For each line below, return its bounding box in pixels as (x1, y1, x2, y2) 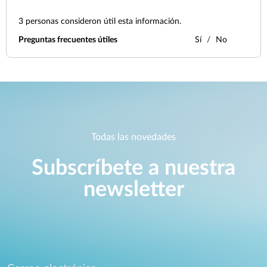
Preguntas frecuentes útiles (18, 36, 117, 44)
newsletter (83, 179, 184, 201)
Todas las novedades (91, 132, 176, 142)
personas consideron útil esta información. (23, 17, 181, 26)
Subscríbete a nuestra (32, 157, 235, 179)
